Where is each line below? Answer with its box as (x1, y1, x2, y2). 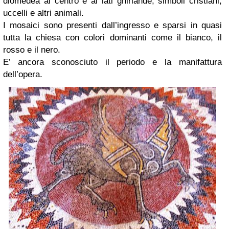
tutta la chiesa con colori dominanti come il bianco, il (3, 33, 222, 43)
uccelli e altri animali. (3, 8, 84, 18)
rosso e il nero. (3, 45, 60, 55)
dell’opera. (3, 70, 42, 80)
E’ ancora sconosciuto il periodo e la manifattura (3, 57, 222, 67)
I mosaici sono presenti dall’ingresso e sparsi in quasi (3, 20, 222, 31)
